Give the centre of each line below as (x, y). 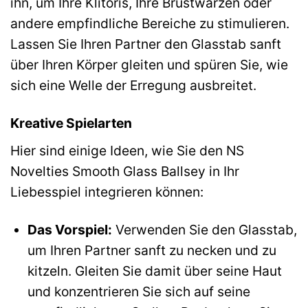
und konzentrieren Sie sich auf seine (139, 291)
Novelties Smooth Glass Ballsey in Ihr (125, 171)
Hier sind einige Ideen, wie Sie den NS (127, 150)
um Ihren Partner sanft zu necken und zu (152, 250)
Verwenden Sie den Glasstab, (204, 229)
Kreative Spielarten (71, 123)
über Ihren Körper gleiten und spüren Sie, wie (149, 65)
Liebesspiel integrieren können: (107, 191)
